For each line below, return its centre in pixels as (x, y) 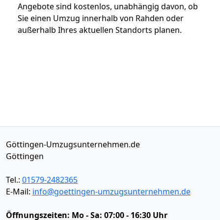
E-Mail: (19, 191)
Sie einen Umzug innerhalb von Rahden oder (101, 18)
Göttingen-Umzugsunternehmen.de (73, 144)
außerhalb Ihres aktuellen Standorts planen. (100, 30)
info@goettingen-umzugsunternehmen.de (111, 191)
